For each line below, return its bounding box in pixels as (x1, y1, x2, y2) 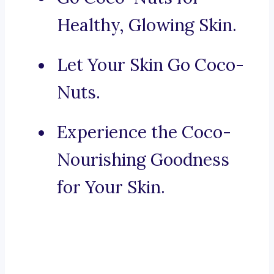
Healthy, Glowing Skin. (57, 14, 237, 37)
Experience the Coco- (57, 121, 231, 144)
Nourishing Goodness (57, 149, 229, 171)
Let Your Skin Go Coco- (57, 54, 244, 76)
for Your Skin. (57, 176, 165, 199)
